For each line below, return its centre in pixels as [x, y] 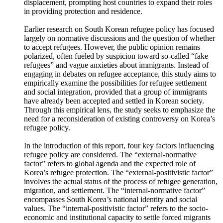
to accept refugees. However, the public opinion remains [112, 74]
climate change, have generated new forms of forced [106, 20]
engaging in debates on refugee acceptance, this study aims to [120, 101]
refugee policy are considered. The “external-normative [110, 181]
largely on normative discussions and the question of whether [119, 65]
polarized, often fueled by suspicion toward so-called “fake [116, 83]
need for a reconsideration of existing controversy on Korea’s [119, 146]
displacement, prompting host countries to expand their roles [118, 29]
